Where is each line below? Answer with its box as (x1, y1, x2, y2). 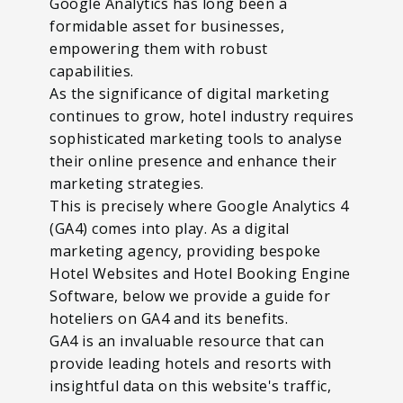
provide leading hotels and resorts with (49, 353, 332, 373)
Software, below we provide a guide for (49, 285, 330, 306)
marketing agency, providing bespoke (49, 240, 321, 261)
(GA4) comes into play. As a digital (49, 218, 290, 238)
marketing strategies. (49, 173, 208, 193)
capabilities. (49, 60, 138, 81)
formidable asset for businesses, (49, 15, 284, 36)
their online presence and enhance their (49, 150, 337, 171)
